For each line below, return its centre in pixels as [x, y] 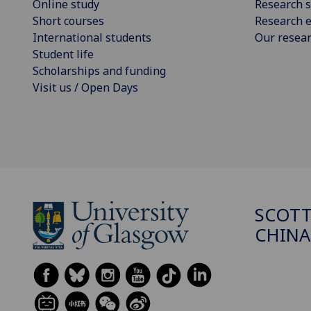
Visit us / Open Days [85, 88]
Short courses [68, 21]
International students [92, 38]
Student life [63, 54]
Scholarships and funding [99, 71]
